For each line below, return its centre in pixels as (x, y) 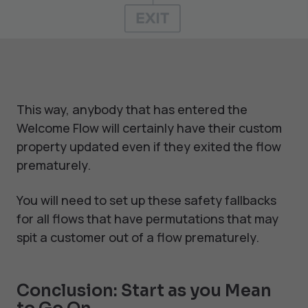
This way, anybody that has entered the (132, 110)
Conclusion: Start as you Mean (144, 291)
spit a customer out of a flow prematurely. (138, 238)
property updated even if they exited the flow (149, 147)
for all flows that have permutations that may (147, 219)
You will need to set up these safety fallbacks (146, 200)
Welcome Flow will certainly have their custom (149, 128)
